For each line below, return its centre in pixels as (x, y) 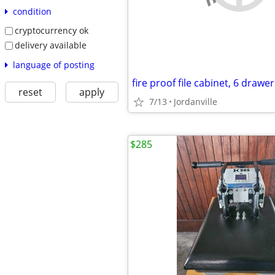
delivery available (50, 45)
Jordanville (196, 102)
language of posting (53, 64)
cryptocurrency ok (51, 31)
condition (32, 12)
